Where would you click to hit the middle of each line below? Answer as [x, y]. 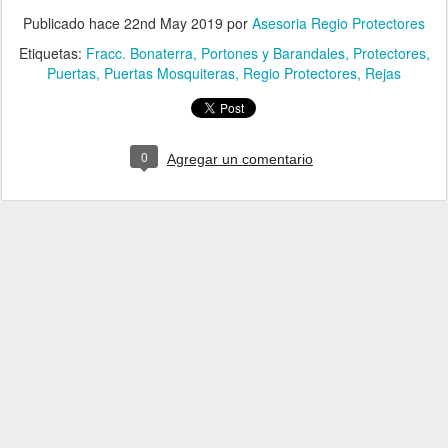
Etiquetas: [52, 52]
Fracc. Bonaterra [139, 52]
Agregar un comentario [240, 158]
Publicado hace [73, 22]
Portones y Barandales [272, 52]
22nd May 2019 [173, 22]
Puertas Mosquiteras [169, 72]
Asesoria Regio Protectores [338, 22]
